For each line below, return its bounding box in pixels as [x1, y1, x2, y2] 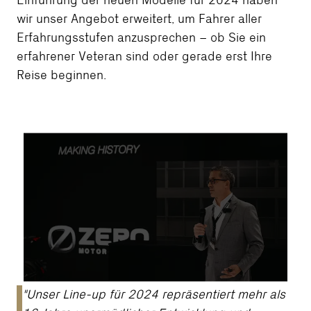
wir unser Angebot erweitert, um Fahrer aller [17, 12, 262, 26]
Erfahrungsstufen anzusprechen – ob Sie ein [17, 31, 266, 45]
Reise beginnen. [17, 69, 106, 83]
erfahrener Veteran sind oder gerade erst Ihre [17, 50, 272, 64]
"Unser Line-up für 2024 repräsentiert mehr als [22, 288, 285, 302]
